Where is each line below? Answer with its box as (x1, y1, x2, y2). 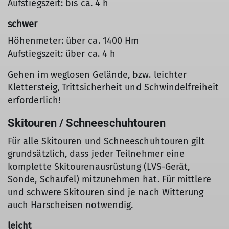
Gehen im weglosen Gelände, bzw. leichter (8, 69, 187, 80)
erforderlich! (8, 95, 61, 106)
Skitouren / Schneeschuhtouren (8, 117, 166, 129)
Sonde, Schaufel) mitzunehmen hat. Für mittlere (8, 174, 211, 185)
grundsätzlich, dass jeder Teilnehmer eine (8, 148, 185, 159)
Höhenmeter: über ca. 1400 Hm (8, 35, 139, 47)
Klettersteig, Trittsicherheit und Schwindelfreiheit (8, 82, 219, 93)
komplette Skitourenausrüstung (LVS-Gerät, (8, 161, 190, 172)
